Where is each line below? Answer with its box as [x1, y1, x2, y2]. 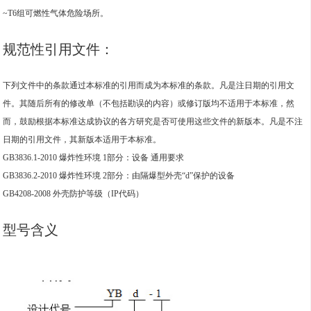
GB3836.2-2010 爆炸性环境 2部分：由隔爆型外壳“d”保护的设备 [3, 171, 235, 181]
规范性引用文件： [3, 42, 115, 58]
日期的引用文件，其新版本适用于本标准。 [3, 135, 162, 145]
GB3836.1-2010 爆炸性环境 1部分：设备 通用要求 [3, 153, 185, 163]
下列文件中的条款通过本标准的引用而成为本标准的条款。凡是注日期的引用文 [3, 81, 295, 91]
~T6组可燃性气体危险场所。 [3, 8, 109, 19]
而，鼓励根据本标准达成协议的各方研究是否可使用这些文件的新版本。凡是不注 [3, 117, 303, 127]
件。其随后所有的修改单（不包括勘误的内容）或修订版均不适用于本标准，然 [3, 99, 295, 109]
